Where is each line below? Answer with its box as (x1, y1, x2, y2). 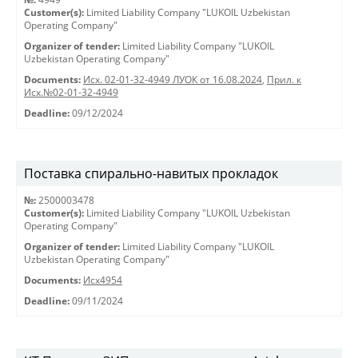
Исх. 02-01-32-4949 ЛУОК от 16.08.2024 (83, 74, 262, 86)
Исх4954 (83, 274, 122, 286)
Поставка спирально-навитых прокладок (24, 165, 278, 182)
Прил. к (267, 74, 301, 86)
